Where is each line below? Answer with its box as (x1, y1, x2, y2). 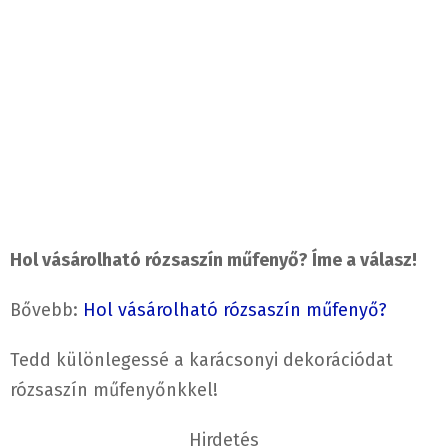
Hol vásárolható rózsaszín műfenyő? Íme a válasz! (10, 249, 417, 272)
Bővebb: (10, 299, 83, 322)
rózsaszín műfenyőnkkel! (10, 379, 218, 402)
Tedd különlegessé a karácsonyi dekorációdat (10, 349, 393, 372)
